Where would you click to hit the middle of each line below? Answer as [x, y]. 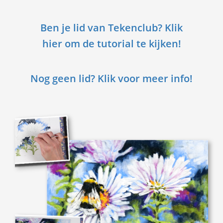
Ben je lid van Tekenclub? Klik [111, 28]
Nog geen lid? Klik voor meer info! [111, 78]
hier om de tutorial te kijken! [111, 44]
